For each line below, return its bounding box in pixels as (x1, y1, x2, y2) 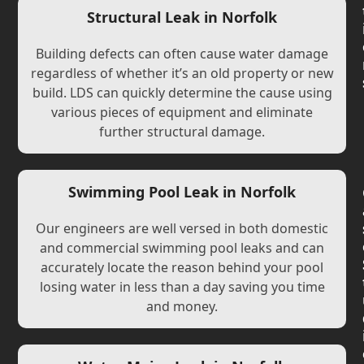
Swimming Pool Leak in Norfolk (68, 182, 296, 201)
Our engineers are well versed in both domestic (36, 219, 328, 237)
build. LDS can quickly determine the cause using (32, 84, 332, 102)
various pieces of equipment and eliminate (51, 103, 313, 121)
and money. (146, 297, 218, 315)
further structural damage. (99, 123, 265, 141)
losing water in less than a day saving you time (39, 278, 325, 296)
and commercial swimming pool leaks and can (40, 239, 324, 257)
